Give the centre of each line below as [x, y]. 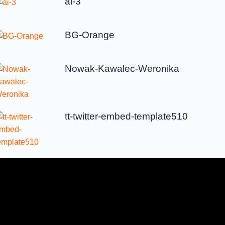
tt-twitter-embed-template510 [127, 116]
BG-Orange [90, 35]
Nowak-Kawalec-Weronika [122, 68]
